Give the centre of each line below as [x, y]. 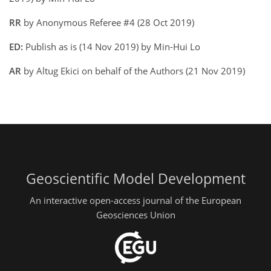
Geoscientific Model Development [135, 179]
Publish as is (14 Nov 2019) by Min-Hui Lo [112, 47]
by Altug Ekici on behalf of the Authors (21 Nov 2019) [133, 71]
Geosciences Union [135, 214]
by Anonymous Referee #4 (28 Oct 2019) [108, 22]
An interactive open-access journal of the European [135, 200]
